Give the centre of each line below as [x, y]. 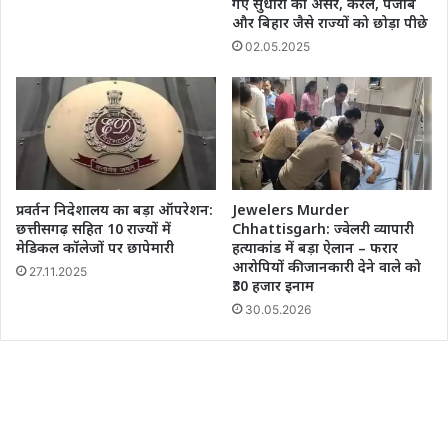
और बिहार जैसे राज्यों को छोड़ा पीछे [330, 23]
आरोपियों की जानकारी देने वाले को [326, 266]
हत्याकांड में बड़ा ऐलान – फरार [315, 247]
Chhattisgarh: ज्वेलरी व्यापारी [323, 228]
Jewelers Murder [290, 209]
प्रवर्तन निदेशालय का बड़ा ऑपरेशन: [114, 209]
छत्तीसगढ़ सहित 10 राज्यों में [93, 228]
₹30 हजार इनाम [273, 285]
